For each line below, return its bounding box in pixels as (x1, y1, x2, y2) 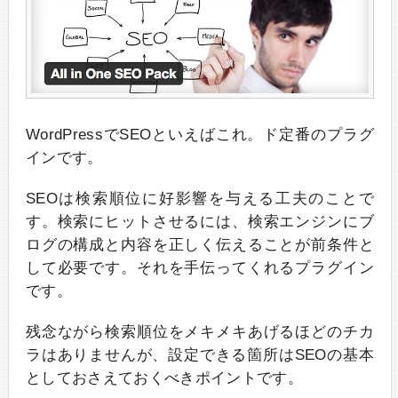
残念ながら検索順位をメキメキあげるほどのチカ (25, 323, 375, 341)
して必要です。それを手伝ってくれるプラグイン (25, 259, 375, 277)
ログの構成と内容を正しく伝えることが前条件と (25, 236, 375, 254)
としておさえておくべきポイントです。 (25, 370, 304, 387)
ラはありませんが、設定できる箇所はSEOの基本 (25, 346, 375, 364)
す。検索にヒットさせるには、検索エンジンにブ (25, 213, 375, 231)
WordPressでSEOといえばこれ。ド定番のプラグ (25, 126, 375, 144)
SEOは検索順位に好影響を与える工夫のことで (25, 190, 375, 208)
